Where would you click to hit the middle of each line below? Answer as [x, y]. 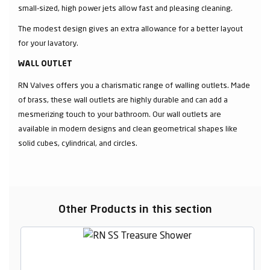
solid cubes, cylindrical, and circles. [78, 143]
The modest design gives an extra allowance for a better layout [130, 28]
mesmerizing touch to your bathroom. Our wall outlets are [120, 114]
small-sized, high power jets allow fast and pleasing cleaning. [125, 8]
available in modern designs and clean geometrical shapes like [128, 128]
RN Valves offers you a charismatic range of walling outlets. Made [134, 85]
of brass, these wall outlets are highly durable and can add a [123, 99]
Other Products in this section [135, 209]
